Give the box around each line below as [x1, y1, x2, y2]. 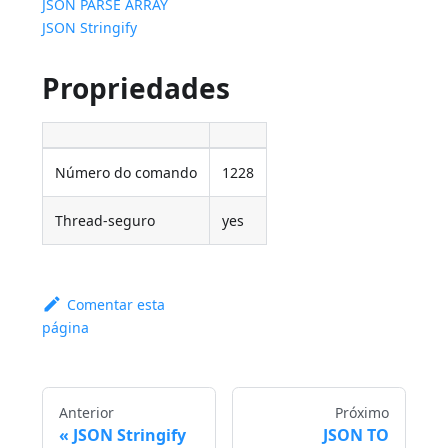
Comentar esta [66, 295, 165, 315]
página [42, 318, 90, 338]
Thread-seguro [55, 211, 156, 231]
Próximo [334, 403, 389, 423]
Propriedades [42, 69, 231, 108]
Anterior [59, 403, 115, 423]
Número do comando [55, 163, 198, 183]
